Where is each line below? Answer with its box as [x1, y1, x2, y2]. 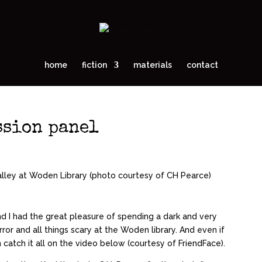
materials [133, 60, 172, 70]
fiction [81, 60, 107, 70]
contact [186, 60, 218, 70]
